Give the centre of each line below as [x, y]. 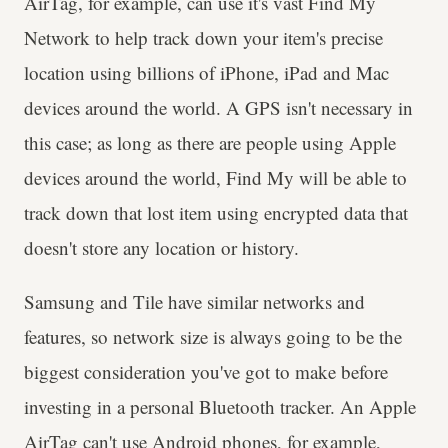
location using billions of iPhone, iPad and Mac [206, 72]
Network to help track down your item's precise [203, 37]
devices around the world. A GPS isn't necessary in [218, 107]
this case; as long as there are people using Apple [210, 142]
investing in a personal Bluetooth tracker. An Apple [220, 406]
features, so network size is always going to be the [213, 336]
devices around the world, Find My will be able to [215, 177]
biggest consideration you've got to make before [206, 371]
